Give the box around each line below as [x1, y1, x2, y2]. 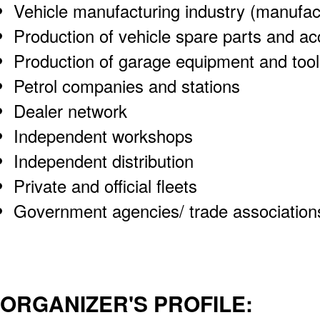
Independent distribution [14, 149, 194, 174]
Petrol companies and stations [14, 74, 241, 99]
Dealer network [14, 99, 128, 124]
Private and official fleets [14, 174, 198, 199]
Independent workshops [14, 124, 194, 149]
